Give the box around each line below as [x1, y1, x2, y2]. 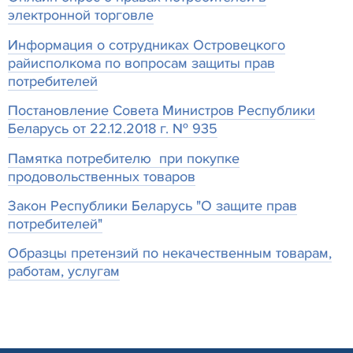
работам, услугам [8, 262, 120, 281]
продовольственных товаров [8, 167, 195, 185]
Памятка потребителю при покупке [8, 149, 240, 167]
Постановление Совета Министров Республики [8, 102, 315, 120]
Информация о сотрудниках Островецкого [8, 35, 285, 54]
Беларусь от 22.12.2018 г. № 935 [8, 120, 217, 138]
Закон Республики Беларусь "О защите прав [8, 196, 297, 214]
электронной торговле [8, 6, 154, 24]
